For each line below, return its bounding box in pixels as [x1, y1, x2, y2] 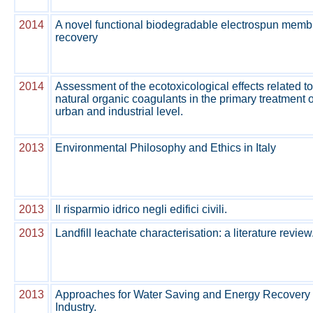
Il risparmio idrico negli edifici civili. [55, 203, 227, 215]
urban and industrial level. [55, 105, 183, 117]
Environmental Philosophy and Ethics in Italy [55, 142, 276, 154]
